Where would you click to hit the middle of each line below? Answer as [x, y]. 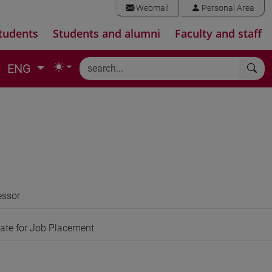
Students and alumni [107, 33]
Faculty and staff [218, 33]
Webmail [151, 8]
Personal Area [227, 8]
